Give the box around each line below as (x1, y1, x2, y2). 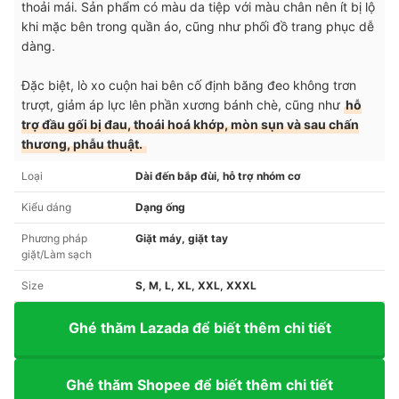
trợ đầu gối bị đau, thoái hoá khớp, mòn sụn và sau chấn (21, 116, 359, 132)
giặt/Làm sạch (21, 247, 92, 261)
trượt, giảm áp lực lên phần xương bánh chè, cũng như (21, 96, 344, 112)
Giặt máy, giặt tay (135, 231, 228, 245)
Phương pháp (21, 231, 87, 245)
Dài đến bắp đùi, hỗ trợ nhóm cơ (135, 168, 301, 183)
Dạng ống (135, 199, 185, 214)
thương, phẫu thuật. (21, 135, 145, 151)
